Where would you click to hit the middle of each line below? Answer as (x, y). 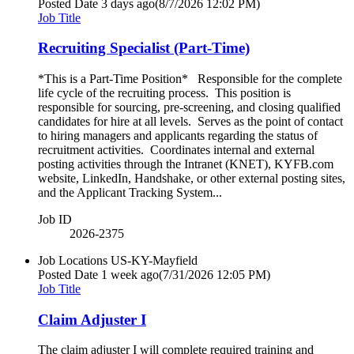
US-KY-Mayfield (154, 260)
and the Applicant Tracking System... (130, 192)
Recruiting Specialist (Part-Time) (144, 48)
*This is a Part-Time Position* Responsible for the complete (190, 79)
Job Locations (73, 260)
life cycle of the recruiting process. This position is (164, 93)
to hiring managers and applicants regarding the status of (178, 136)
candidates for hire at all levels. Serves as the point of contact (190, 121)
